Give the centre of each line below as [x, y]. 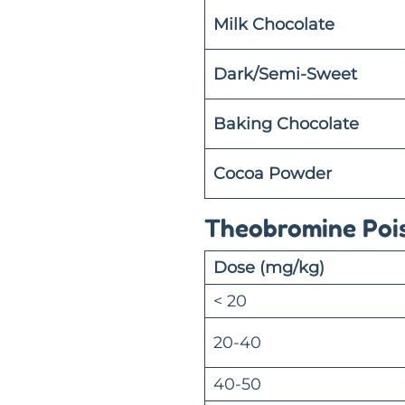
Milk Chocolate [274, 24]
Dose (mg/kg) [269, 267]
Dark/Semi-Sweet [285, 74]
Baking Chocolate [286, 123]
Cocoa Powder [273, 173]
